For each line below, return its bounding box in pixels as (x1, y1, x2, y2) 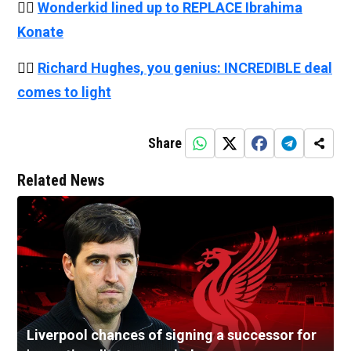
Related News (17, 171, 104, 190)
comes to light (17, 84, 111, 101)
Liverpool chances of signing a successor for (27, 327, 317, 344)
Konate (17, 24, 63, 41)
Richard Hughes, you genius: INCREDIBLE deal (38, 60, 332, 77)
